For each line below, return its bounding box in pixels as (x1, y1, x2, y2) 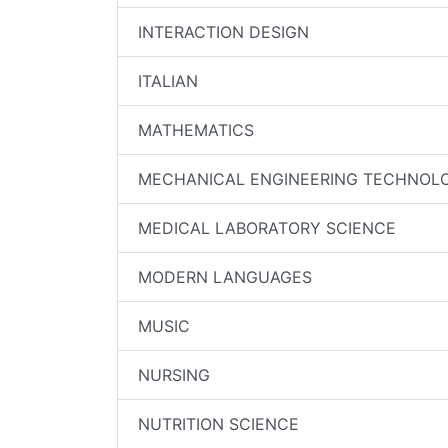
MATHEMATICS (138, 120, 254, 140)
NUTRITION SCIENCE (138, 414, 299, 434)
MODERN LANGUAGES (138, 267, 312, 287)
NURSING (138, 365, 210, 385)
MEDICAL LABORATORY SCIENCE (138, 218, 396, 238)
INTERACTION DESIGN (138, 22, 309, 42)
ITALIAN (138, 71, 198, 91)
